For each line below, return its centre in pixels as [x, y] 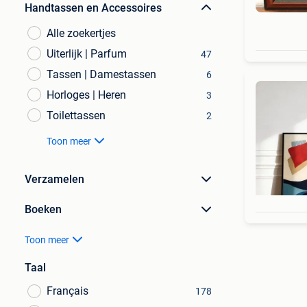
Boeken [43, 209]
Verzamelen [54, 179]
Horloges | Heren [86, 95]
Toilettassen [76, 115]
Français [67, 291]
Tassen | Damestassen [101, 74]
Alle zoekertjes [81, 33]
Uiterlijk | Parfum [87, 54]
